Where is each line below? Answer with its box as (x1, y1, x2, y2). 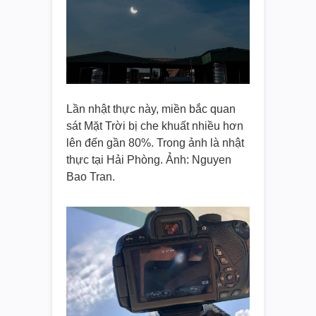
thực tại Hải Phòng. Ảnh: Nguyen (66, 153, 231, 166)
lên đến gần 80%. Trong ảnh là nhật (66, 136, 244, 149)
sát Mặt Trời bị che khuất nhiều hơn (66, 119, 243, 132)
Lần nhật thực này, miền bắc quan (66, 102, 236, 115)
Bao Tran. (66, 170, 115, 183)
